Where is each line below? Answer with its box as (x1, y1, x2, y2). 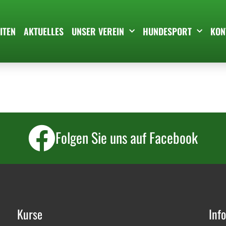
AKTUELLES (24, 24, 64, 38)
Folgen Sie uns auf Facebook (55, 127, 198, 148)
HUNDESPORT (143, 24, 192, 38)
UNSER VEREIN (72, 24, 124, 38)
